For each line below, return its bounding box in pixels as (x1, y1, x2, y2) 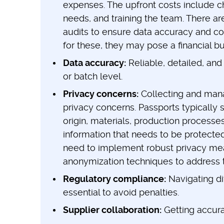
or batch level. (62, 70, 122, 81)
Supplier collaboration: (62, 204, 161, 215)
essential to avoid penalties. (62, 186, 179, 197)
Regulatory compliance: (62, 173, 166, 184)
